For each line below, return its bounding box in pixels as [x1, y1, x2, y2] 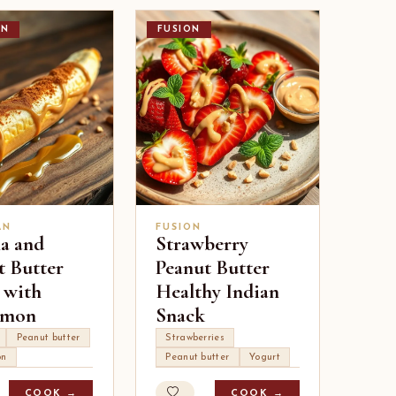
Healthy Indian [155, 279, 279, 305]
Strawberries [165, 332, 225, 343]
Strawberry [155, 232, 248, 257]
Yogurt [249, 352, 280, 362]
